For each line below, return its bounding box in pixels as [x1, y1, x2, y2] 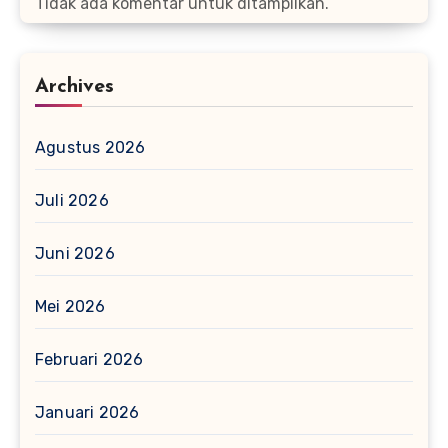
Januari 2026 [35, 402, 140, 422]
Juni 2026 [35, 243, 115, 263]
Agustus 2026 [35, 137, 146, 157]
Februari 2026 [35, 349, 144, 369]
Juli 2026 [35, 190, 109, 210]
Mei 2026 [35, 296, 106, 316]
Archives [35, 76, 114, 97]
